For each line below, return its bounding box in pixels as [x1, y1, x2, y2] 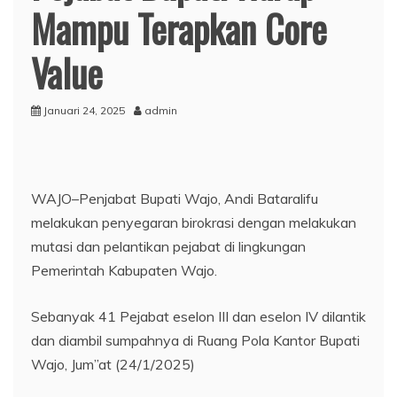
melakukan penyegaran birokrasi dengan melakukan [31, 213, 356, 231]
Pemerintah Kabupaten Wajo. [31, 261, 217, 279]
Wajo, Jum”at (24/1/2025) [31, 354, 195, 373]
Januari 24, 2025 [43, 103, 125, 117]
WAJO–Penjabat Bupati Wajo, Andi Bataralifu [31, 189, 318, 207]
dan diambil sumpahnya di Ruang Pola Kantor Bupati [31, 331, 360, 349]
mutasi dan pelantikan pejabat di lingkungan [31, 237, 306, 255]
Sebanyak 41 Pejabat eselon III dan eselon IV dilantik [31, 307, 366, 325]
